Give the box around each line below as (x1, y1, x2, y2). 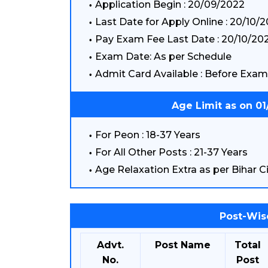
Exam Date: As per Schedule (95, 51, 232, 62)
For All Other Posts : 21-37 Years (95, 147, 248, 158)
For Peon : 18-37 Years (95, 129, 200, 141)
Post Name (155, 239, 211, 251)
